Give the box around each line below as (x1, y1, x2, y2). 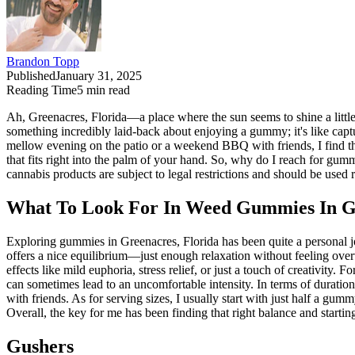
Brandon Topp (6, 55, 79, 69)
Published (6, 69, 55, 83)
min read (83, 83, 130, 97)
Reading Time (6, 83, 77, 97)
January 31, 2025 (55, 69, 142, 83)
